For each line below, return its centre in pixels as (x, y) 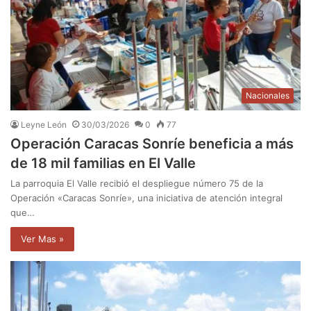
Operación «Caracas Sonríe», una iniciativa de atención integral (146, 198)
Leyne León (44, 125)
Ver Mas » (42, 239)
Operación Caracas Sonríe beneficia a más (152, 144)
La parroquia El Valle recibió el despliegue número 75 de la (137, 184)
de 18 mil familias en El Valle (103, 163)
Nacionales (268, 96)
